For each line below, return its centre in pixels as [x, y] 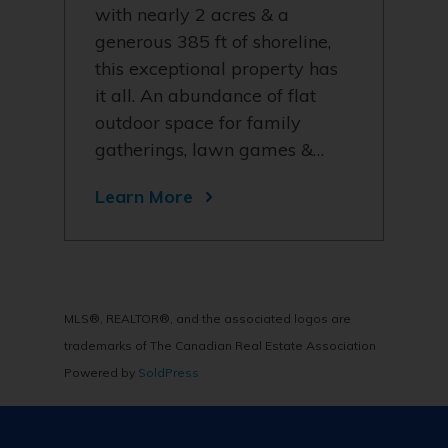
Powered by [101, 372]
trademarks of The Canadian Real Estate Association [220, 345]
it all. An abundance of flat [205, 95]
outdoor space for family [198, 122]
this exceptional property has [216, 68]
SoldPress [168, 372]
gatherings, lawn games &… [209, 149]
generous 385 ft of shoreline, [213, 41]
